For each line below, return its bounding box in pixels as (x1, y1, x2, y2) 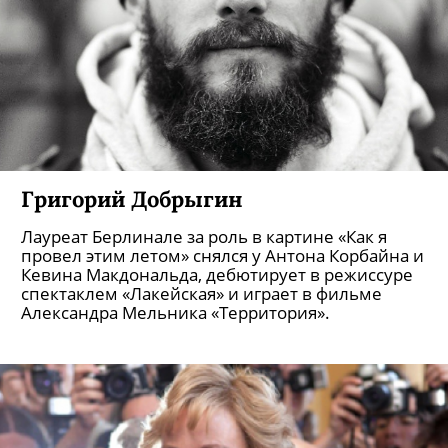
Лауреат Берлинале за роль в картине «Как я (21, 225, 387, 248)
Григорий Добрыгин (21, 184, 243, 213)
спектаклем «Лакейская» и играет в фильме (21, 282, 382, 305)
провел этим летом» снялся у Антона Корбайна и (21, 244, 424, 267)
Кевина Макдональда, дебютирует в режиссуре (21, 263, 413, 286)
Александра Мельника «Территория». (21, 301, 330, 324)
